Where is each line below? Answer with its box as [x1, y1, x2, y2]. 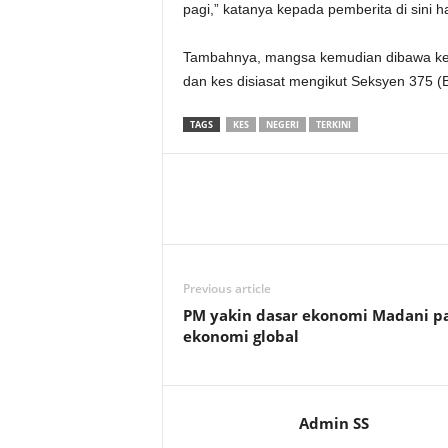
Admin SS [298, 413, 369, 433]
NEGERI [265, 118, 299, 131]
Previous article [182, 280, 271, 297]
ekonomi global [182, 326, 299, 346]
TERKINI [315, 118, 351, 131]
